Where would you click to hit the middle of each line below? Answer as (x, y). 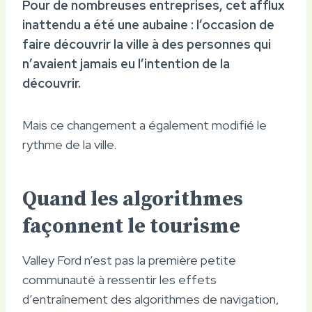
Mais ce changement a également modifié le (145, 125)
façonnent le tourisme (131, 226)
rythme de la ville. (69, 144)
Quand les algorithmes (133, 199)
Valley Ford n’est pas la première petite (129, 260)
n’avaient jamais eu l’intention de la (126, 63)
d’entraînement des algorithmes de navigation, (151, 299)
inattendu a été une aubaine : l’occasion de (148, 24)
